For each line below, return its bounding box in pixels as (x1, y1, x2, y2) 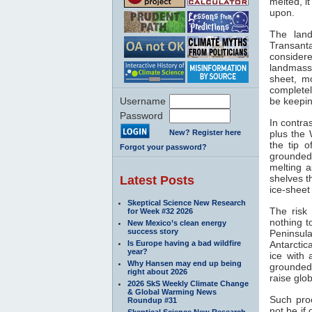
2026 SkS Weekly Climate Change (127, 279, 249, 288)
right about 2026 (127, 267, 187, 276)
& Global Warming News (127, 287, 217, 296)
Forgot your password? (120, 142, 207, 151)
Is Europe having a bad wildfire (127, 238, 241, 247)
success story (127, 226, 178, 235)
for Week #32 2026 (127, 206, 193, 215)
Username (120, 95, 166, 107)
